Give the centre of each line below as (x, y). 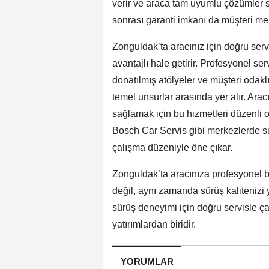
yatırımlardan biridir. (154, 225)
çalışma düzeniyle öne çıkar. (172, 148)
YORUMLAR (147, 262)
